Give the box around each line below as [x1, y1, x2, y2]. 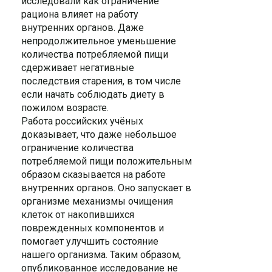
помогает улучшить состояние [21, 236, 158, 247]
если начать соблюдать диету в [21, 89, 165, 100]
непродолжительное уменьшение [21, 35, 176, 47]
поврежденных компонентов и [21, 222, 164, 234]
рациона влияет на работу [21, 8, 138, 20]
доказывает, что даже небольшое [21, 129, 177, 140]
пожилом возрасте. [21, 102, 109, 114]
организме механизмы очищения [21, 195, 173, 207]
